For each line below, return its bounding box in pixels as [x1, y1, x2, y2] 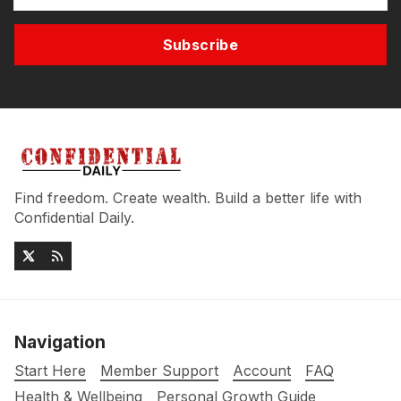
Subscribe [162, 36, 239, 55]
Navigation [14, 331, 106, 354]
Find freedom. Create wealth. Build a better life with [14, 189, 362, 208]
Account [233, 362, 291, 380]
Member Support [100, 362, 218, 380]
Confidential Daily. [14, 209, 134, 227]
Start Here [14, 362, 86, 380]
